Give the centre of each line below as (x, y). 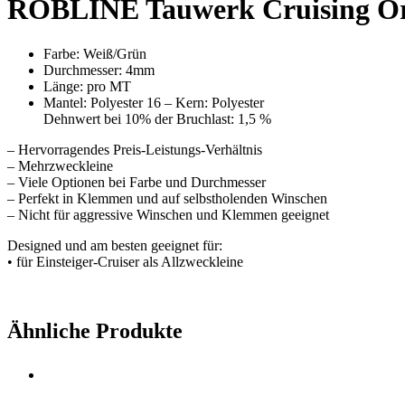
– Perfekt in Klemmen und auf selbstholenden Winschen (167, 198)
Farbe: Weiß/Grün (95, 53)
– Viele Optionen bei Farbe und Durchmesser (137, 182)
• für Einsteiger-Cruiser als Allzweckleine (125, 261)
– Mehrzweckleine (60, 165)
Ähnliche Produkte (95, 330)
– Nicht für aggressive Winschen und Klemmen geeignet (168, 214)
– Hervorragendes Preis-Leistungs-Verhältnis (135, 149)
